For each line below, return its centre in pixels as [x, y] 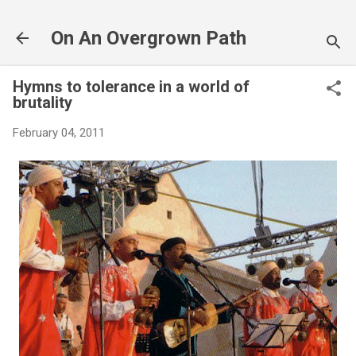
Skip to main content [178, 20]
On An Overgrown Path [149, 38]
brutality [43, 103]
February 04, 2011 [59, 133]
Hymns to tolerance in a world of [131, 87]
